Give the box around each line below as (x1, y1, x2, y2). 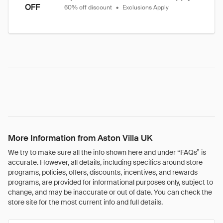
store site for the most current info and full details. (8, 198, 163, 207)
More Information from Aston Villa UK (8, 132, 152, 143)
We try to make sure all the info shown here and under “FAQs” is (8, 148, 206, 157)
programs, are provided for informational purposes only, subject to (8, 178, 213, 187)
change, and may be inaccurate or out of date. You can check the (8, 188, 212, 197)
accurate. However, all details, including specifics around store (8, 158, 203, 167)
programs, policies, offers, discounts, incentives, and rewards (8, 168, 198, 177)
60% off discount (64, 3, 112, 11)
